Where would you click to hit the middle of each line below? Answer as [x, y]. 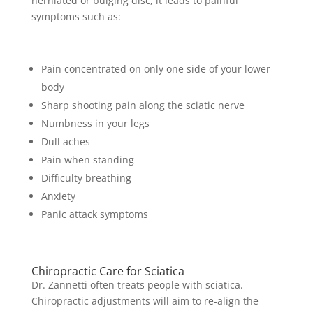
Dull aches [65, 141]
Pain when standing [87, 159]
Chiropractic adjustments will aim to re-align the [145, 300]
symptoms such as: [76, 16]
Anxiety [58, 196]
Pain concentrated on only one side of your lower [155, 68]
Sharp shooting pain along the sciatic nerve [143, 105]
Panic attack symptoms [94, 214]
